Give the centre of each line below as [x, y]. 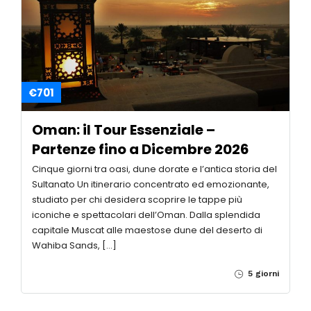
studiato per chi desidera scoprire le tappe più [137, 200]
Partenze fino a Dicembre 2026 [141, 150]
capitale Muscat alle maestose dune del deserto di [147, 230]
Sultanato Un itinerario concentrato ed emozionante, [151, 185]
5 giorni [262, 274]
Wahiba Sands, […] [74, 246]
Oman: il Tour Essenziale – [124, 130]
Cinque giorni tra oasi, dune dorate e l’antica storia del [154, 169]
